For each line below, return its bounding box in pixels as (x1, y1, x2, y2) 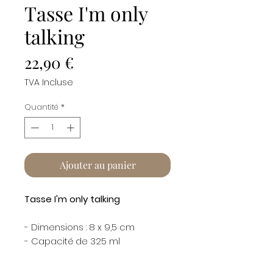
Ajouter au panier (59, 158, 136, 172)
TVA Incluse (24, 76, 73, 88)
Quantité (24, 101, 58, 113)
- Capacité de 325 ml (24, 235, 120, 248)
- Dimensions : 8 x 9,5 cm (24, 221, 135, 234)
